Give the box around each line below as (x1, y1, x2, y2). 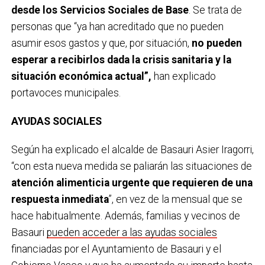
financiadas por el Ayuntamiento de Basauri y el (11, 243, 221, 256)
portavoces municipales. (11, 87, 121, 99)
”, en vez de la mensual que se (108, 193, 243, 206)
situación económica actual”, (11, 70, 151, 83)
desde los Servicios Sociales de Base (11, 4, 189, 17)
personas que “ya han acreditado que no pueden (11, 21, 224, 33)
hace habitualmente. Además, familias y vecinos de (11, 210, 240, 222)
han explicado (151, 70, 216, 83)
